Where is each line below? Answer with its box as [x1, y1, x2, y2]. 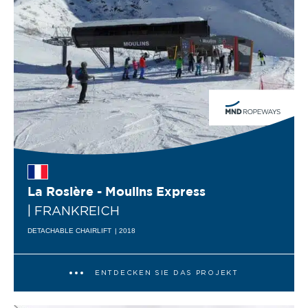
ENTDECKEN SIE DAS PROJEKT [94, 269, 239, 277]
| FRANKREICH [27, 205, 120, 218]
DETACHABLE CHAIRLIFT [27, 227, 111, 235]
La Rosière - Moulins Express [27, 186, 206, 198]
